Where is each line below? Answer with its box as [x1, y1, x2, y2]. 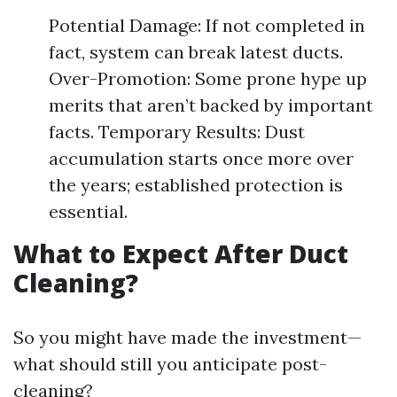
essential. [49, 200, 128, 222]
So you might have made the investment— [13, 326, 362, 348]
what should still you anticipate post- [13, 353, 327, 375]
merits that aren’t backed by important [49, 94, 373, 116]
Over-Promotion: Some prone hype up [49, 67, 367, 90]
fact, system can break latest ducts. [49, 41, 343, 63]
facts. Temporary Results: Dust [49, 121, 305, 143]
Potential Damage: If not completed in [49, 14, 365, 36]
